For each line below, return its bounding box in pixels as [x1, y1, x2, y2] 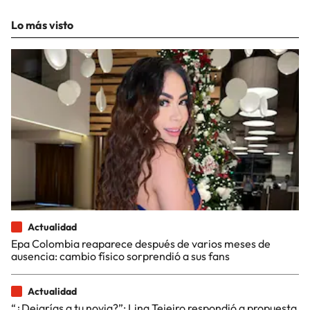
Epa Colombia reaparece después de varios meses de [11, 236, 271, 250]
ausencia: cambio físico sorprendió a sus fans [11, 248, 230, 263]
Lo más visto [11, 18, 73, 32]
